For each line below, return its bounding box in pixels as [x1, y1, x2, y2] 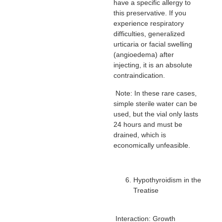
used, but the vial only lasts [113, 110, 198, 118]
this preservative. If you [113, 9, 186, 17]
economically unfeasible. [113, 141, 190, 149]
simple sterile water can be [113, 99, 197, 108]
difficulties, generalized [113, 30, 185, 38]
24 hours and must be [113, 120, 182, 128]
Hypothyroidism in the [133, 176, 201, 184]
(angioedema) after [113, 51, 174, 59]
